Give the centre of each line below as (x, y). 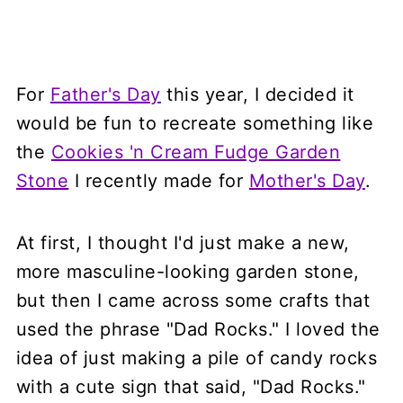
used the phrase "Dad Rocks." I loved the (198, 330)
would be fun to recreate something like (195, 124)
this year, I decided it (257, 95)
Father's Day (105, 95)
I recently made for (159, 181)
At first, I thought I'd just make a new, (183, 243)
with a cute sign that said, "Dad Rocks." (191, 387)
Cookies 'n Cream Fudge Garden (196, 152)
